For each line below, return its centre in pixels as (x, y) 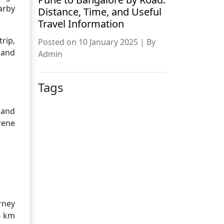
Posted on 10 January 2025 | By (97, 42)
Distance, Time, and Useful (100, 11)
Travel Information (81, 23)
